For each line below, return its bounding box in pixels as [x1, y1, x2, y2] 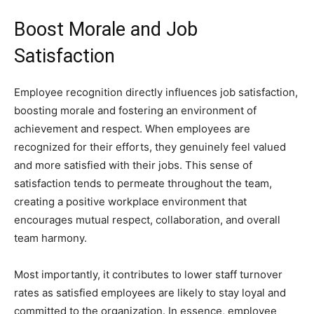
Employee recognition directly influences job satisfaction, [14, 86, 298, 99]
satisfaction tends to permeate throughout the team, [14, 177, 272, 190]
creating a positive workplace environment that [14, 195, 247, 208]
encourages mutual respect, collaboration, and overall [14, 213, 280, 226]
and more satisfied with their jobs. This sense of [14, 158, 252, 172]
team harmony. [14, 231, 87, 245]
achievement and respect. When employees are [14, 122, 250, 135]
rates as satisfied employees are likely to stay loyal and [14, 286, 286, 299]
